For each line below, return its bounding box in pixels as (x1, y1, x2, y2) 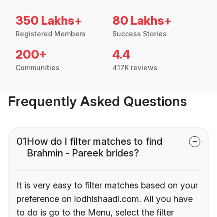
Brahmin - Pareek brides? (27, 147, 139, 159)
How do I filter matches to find (27, 136, 162, 148)
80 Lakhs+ (112, 14, 172, 28)
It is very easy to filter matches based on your (16, 180, 198, 191)
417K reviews (112, 63, 157, 72)
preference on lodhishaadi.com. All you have (16, 194, 193, 204)
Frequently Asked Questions (8, 93, 187, 110)
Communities (15, 63, 60, 72)
